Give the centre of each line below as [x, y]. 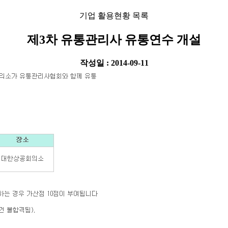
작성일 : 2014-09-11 [114, 63]
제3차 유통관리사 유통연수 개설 [114, 39]
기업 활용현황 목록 [114, 15]
